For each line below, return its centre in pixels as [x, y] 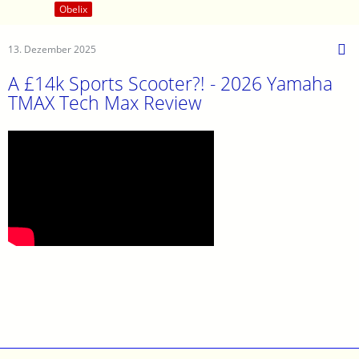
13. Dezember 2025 [52, 50]
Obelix [73, 10]
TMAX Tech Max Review [105, 103]
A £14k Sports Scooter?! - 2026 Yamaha [170, 84]
